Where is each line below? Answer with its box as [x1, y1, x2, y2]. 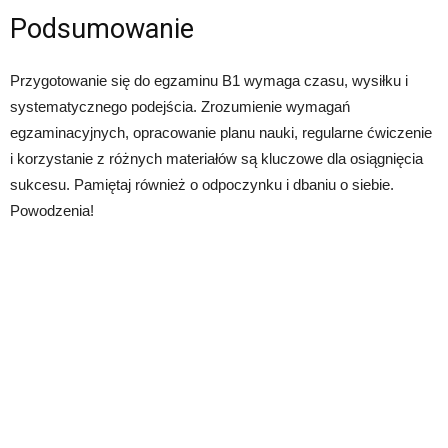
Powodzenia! [10, 202, 94, 219]
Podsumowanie [10, 13, 194, 45]
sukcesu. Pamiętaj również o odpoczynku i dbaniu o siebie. [10, 176, 394, 193]
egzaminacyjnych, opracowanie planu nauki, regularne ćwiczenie [10, 124, 432, 141]
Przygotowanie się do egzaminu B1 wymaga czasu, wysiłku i [10, 72, 408, 89]
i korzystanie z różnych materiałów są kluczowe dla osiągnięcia [10, 150, 423, 167]
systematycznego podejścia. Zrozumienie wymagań [10, 98, 350, 115]
